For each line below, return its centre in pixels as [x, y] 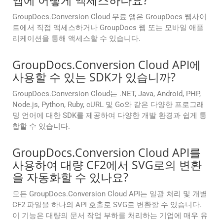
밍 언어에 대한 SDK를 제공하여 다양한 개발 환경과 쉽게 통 [110, 116]
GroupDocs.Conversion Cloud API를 [107, 153]
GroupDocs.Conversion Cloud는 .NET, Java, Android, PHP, [107, 94]
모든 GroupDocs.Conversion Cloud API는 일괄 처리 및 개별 [110, 194]
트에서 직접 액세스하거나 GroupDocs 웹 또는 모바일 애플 [108, 28]
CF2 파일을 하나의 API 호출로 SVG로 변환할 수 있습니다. [107, 205]
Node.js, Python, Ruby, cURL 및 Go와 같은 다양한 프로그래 [108, 105]
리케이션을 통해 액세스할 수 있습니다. [76, 39]
